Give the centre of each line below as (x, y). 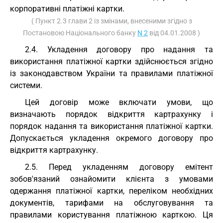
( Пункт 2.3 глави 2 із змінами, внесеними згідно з (111, 21)
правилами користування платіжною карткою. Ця (111, 215)
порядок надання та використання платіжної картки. (111, 126)
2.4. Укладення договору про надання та (119, 50)
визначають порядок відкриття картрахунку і (111, 114)
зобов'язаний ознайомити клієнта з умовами (111, 179)
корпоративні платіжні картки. (67, 9)
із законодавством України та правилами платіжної (111, 73)
